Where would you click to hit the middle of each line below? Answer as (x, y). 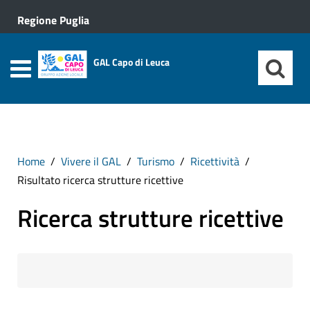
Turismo (156, 161)
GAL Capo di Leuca (131, 62)
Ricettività (215, 161)
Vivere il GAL (91, 161)
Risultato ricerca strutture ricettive (100, 180)
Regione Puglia (53, 20)
